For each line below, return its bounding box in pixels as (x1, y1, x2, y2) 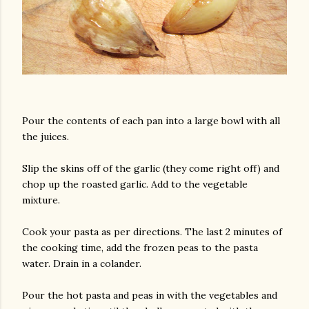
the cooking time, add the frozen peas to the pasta (22, 241, 258, 254)
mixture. (22, 194, 60, 206)
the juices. (22, 130, 69, 143)
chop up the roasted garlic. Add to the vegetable (22, 178, 248, 190)
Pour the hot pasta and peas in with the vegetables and (22, 289, 277, 301)
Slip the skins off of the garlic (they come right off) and (22, 162, 279, 175)
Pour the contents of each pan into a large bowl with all (22, 114, 280, 127)
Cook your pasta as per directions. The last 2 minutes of (22, 226, 282, 238)
